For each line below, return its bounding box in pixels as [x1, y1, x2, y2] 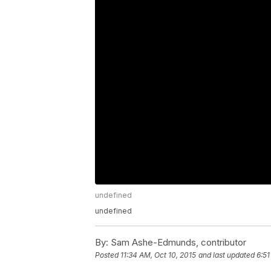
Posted [95, 250, 120, 260]
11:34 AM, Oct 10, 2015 [120, 250, 196, 260]
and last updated [198, 250, 255, 260]
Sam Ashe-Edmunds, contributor [108, 237, 246, 249]
